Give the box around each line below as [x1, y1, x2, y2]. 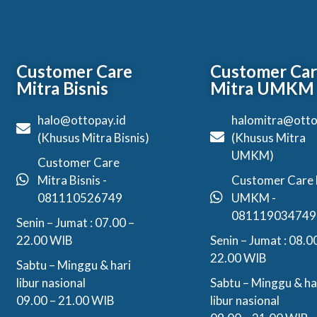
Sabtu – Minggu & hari [16, 257, 131, 272]
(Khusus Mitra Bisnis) [37, 129, 149, 145]
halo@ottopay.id [37, 112, 126, 127]
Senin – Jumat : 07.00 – [16, 214, 134, 230]
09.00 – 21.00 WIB [16, 292, 115, 308]
